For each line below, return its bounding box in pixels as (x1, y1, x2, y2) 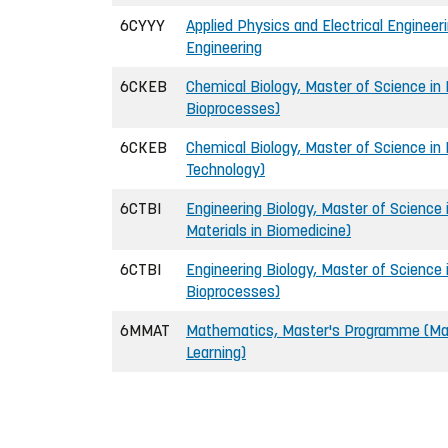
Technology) (186, 159, 265, 179)
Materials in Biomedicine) (186, 220, 351, 240)
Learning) (186, 342, 246, 362)
